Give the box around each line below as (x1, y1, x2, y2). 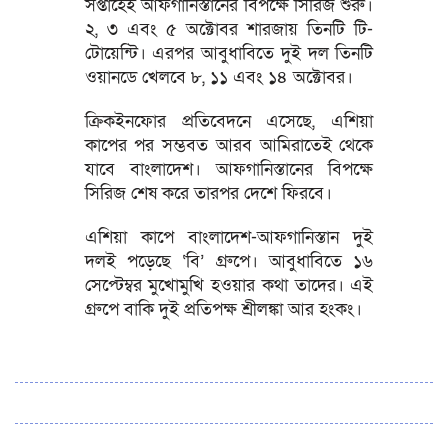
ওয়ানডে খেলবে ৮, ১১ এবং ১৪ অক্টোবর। (84, 65, 353, 89)
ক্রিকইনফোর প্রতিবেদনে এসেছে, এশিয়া (84, 109, 374, 133)
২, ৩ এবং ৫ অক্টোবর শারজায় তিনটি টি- (84, 17, 374, 41)
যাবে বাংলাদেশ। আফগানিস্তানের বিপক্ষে (84, 157, 374, 181)
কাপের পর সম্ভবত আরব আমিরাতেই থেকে (84, 133, 374, 157)
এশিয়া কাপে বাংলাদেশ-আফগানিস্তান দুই (84, 225, 374, 249)
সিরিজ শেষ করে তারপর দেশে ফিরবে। (84, 181, 332, 205)
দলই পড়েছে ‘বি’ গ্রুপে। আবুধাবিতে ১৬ (84, 249, 374, 273)
